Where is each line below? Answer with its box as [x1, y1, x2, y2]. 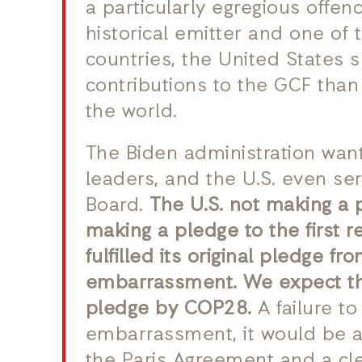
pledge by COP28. [85, 297, 252, 322]
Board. [85, 193, 150, 219]
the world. [85, 99, 184, 125]
